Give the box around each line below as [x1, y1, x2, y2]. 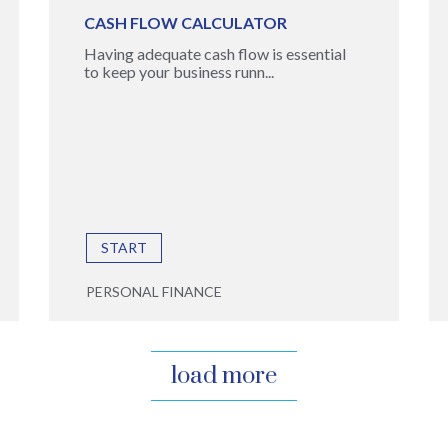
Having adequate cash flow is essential [83, 44, 346, 63]
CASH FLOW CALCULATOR [83, 13, 287, 32]
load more [171, 361, 277, 391]
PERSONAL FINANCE [85, 283, 222, 300]
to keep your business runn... [83, 62, 274, 81]
